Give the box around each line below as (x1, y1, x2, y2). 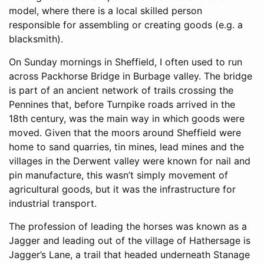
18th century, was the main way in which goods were (9, 113, 245, 125)
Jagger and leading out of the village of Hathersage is (9, 235, 250, 247)
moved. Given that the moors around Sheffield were (9, 127, 241, 139)
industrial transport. (9, 197, 97, 210)
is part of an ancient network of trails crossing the (9, 84, 233, 97)
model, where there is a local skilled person (9, 5, 202, 17)
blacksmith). (9, 33, 63, 45)
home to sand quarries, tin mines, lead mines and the (9, 141, 244, 153)
